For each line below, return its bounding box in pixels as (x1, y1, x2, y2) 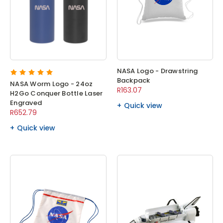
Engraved (10, 98, 42, 108)
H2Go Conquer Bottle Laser (10, 88, 103, 98)
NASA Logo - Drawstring (116, 66, 198, 76)
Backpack (116, 75, 150, 85)
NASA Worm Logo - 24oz (10, 79, 93, 89)
